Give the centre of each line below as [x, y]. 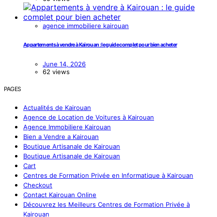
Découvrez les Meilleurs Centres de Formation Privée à [107, 205]
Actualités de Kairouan [57, 108]
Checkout [38, 185]
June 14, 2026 [64, 64]
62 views [56, 72]
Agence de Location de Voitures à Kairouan [89, 117]
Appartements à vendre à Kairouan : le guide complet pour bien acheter [100, 45]
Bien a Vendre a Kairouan [61, 137]
